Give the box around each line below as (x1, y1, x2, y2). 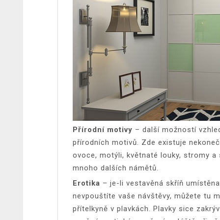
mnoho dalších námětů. (73, 163, 159, 172)
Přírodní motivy (73, 125, 133, 134)
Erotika (73, 178, 103, 188)
